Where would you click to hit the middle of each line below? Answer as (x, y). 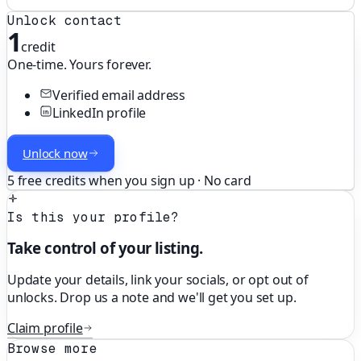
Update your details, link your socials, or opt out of (158, 280)
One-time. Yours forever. (79, 64)
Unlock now (55, 153)
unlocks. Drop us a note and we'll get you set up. (152, 298)
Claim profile (45, 328)
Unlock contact (65, 20)
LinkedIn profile (100, 112)
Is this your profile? (93, 217)
